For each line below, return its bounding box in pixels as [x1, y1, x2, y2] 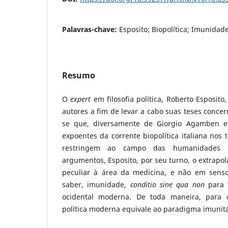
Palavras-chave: [62, 24, 119, 34]
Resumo [62, 69, 95, 81]
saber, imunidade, [62, 179, 130, 189]
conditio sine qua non [130, 179, 208, 189]
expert [70, 94, 94, 104]
